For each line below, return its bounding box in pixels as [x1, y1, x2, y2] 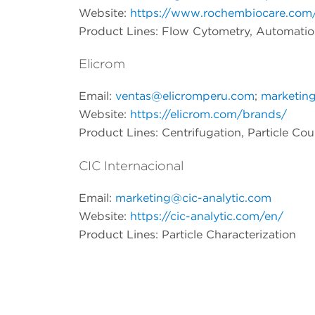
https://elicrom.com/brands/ [130, 108, 287, 122]
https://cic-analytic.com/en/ [130, 210, 283, 224]
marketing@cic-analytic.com [115, 191, 271, 205]
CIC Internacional [79, 158, 184, 174]
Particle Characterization [162, 228, 296, 242]
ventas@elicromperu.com [115, 89, 255, 103]
